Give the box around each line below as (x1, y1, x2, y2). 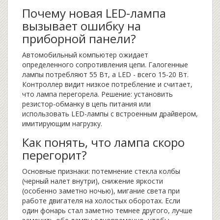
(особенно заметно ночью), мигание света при (22, 186, 180, 196)
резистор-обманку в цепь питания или (22, 99, 151, 109)
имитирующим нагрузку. (22, 119, 102, 129)
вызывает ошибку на (22, 18, 141, 34)
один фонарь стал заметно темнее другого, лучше (22, 206, 192, 216)
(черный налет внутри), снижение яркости (22, 176, 163, 186)
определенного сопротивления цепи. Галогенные (22, 60, 188, 70)
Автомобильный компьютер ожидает (22, 50, 148, 60)
